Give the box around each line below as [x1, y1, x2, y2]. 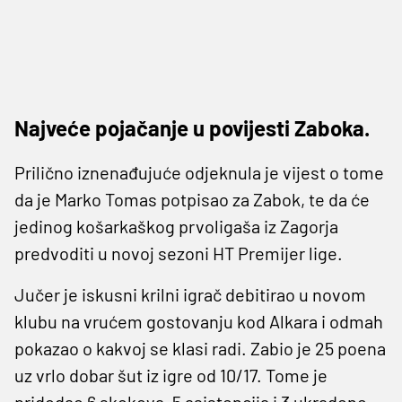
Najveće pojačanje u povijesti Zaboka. [14, 114, 370, 141]
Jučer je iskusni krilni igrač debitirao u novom [14, 283, 366, 305]
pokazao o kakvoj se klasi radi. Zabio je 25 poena [14, 336, 386, 359]
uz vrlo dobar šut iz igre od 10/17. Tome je [14, 363, 328, 386]
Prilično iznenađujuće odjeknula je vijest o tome [14, 161, 384, 183]
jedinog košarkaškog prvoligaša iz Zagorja [14, 214, 338, 237]
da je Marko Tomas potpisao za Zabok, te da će [14, 188, 370, 210]
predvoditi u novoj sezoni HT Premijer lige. [14, 241, 346, 264]
